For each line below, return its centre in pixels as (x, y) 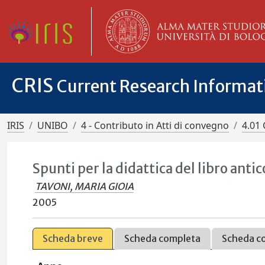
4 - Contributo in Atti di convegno (155, 125)
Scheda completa (163, 238)
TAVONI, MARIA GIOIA (85, 186)
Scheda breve (73, 238)
